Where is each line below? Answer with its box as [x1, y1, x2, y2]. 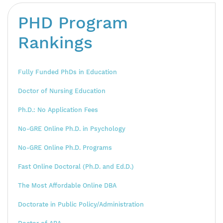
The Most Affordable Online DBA [18, 181, 116, 189]
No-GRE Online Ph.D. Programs [18, 143, 112, 151]
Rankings [18, 32, 93, 52]
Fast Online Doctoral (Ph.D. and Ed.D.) [18, 162, 134, 170]
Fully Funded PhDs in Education [18, 68, 117, 76]
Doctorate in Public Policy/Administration [18, 200, 144, 208]
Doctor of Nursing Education [18, 87, 106, 95]
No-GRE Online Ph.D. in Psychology [18, 124, 125, 132]
